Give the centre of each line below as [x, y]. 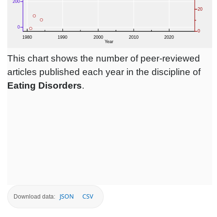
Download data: [34, 196]
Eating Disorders [45, 86]
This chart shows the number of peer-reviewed [104, 59]
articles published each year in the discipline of [104, 72]
